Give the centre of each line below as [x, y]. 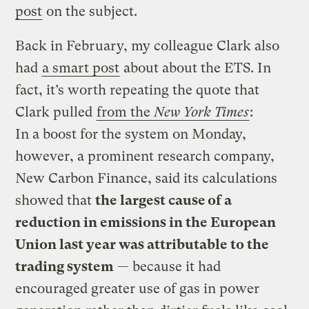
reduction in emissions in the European [146, 222]
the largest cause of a [164, 200]
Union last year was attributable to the [142, 244]
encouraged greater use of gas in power [138, 288]
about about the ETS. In [196, 68]
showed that [56, 200]
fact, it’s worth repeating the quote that [138, 90]
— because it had [168, 266]
